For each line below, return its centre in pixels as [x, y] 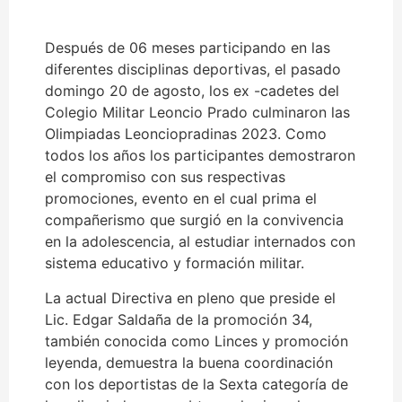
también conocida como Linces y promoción [197, 341]
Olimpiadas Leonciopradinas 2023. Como [186, 134]
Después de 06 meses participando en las [188, 48]
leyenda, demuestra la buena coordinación [189, 362]
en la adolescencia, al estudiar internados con [200, 242]
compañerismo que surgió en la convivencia [194, 220]
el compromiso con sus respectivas [165, 177]
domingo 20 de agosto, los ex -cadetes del [192, 91]
